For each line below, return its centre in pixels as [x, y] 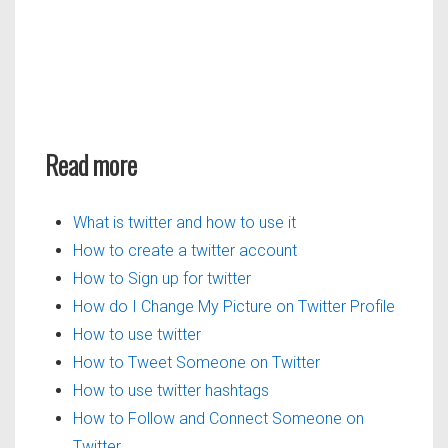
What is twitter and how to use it [184, 222]
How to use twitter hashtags [171, 390]
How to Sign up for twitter [162, 278]
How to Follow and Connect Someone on [218, 418]
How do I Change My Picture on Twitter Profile [234, 306]
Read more [91, 164]
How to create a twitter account [185, 250]
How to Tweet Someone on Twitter [196, 362]
